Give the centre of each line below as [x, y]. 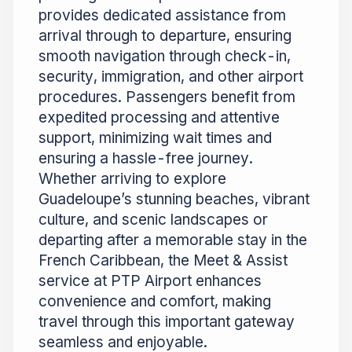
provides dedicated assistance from [162, 16]
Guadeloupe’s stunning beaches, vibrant [174, 200]
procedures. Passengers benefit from [167, 97]
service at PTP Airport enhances [150, 281]
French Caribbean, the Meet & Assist [163, 261]
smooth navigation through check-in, [165, 57]
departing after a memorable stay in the [173, 240]
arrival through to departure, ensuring [165, 36]
